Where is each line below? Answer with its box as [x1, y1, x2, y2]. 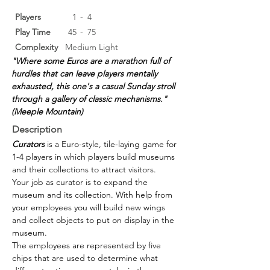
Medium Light [65, 41, 118, 52]
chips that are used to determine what [12, 252, 160, 263]
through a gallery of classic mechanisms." [11, 93, 172, 104]
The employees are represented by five [12, 239, 163, 251]
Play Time [15, 26, 51, 37]
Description [12, 123, 62, 135]
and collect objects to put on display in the [12, 214, 177, 225]
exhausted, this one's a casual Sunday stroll [11, 80, 177, 92]
